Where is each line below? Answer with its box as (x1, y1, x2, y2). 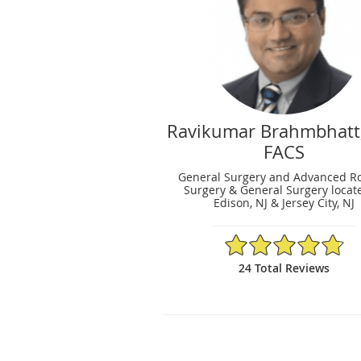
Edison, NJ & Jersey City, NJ (213, 194, 355, 210)
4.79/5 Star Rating (223, 231, 320, 247)
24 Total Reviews (238, 259, 330, 276)
